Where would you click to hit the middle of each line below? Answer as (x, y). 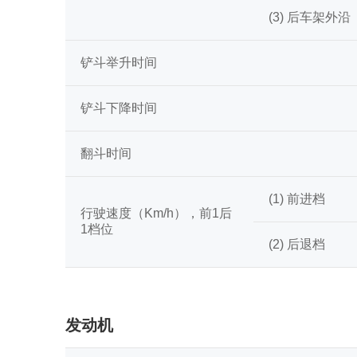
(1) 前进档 (297, 198)
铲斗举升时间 (119, 62)
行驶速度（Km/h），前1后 (156, 213)
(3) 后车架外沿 (310, 17)
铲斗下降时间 (119, 108)
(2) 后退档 (297, 244)
